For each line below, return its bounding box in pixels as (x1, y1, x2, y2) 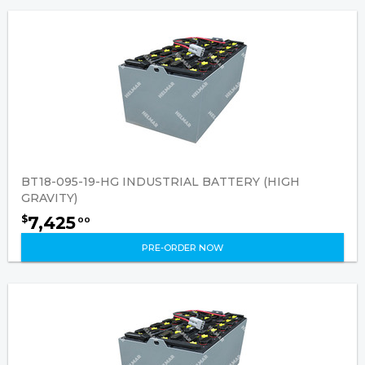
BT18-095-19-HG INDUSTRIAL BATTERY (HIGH (21, 174, 300, 189)
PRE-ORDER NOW (142, 242, 223, 253)
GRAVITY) (21, 191, 77, 205)
